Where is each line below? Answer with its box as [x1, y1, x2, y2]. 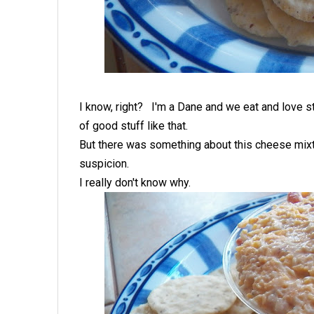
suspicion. [79, 157, 129, 170]
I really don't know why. [79, 176, 191, 189]
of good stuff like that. [79, 119, 188, 132]
